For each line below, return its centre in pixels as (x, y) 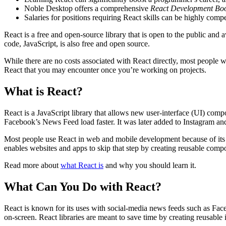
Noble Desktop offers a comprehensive (87, 9)
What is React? (43, 92)
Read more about (32, 165)
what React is (82, 165)
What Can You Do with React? (83, 187)
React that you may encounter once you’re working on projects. (105, 70)
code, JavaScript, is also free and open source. (77, 44)
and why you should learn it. (150, 165)
